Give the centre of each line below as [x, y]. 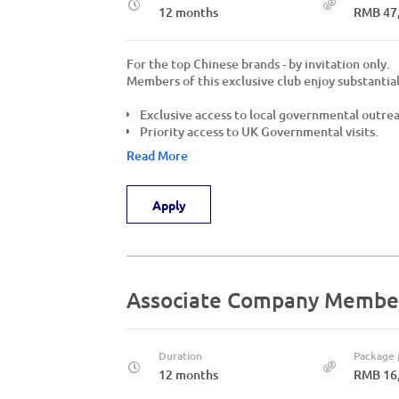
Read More [157, 155]
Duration [180, 356]
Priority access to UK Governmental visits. [259, 131]
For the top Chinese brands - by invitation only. [258, 64]
